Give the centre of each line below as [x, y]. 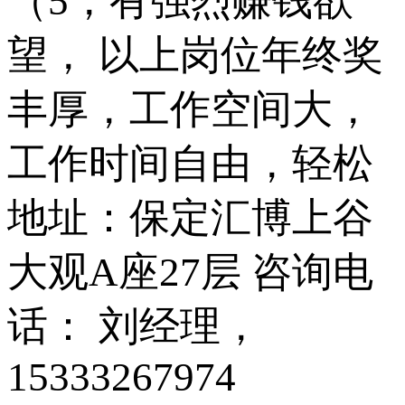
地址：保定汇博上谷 [190, 217]
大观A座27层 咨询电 [190, 272]
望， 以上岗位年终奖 [195, 55]
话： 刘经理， [134, 326]
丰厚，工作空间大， [190, 109]
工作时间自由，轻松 [190, 163]
